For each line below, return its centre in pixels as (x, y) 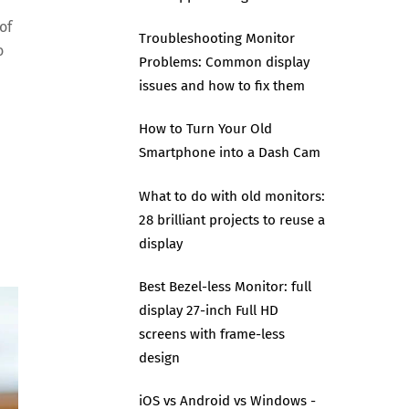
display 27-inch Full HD (208, 310)
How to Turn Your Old (205, 129)
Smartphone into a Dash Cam (229, 153)
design (159, 357)
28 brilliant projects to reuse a (231, 220)
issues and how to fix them (221, 86)
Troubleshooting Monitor (216, 39)
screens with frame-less (211, 334)
